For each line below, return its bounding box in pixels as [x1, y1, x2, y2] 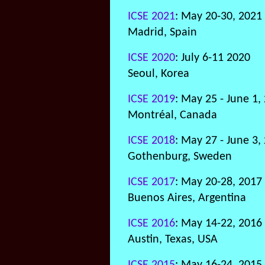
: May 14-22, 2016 [175, 218, 262, 230]
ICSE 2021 [128, 11, 175, 22]
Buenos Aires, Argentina [128, 192, 246, 204]
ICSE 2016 [128, 218, 175, 230]
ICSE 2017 [128, 176, 175, 188]
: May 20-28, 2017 [175, 176, 262, 188]
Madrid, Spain [128, 27, 197, 38]
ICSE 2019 [128, 93, 175, 105]
